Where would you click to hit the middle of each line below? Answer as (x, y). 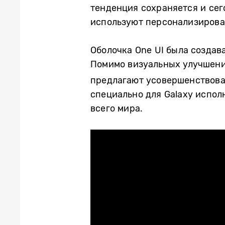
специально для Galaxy (142, 94)
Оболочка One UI (127, 50)
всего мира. (117, 108)
